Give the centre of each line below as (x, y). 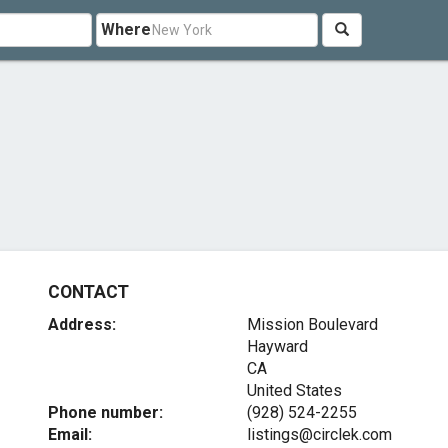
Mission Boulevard (312, 324)
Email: (70, 434)
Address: (82, 324)
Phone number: (106, 412)
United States (294, 390)
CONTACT (88, 292)
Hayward (277, 346)
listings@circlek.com (319, 434)
